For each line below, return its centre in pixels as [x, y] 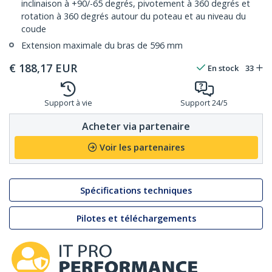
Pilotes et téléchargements [136, 218]
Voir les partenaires [142, 148]
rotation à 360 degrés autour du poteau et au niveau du [134, 16]
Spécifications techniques [136, 190]
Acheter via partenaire [136, 126]
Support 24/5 [204, 103]
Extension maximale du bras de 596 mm [102, 46]
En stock [223, 68]
